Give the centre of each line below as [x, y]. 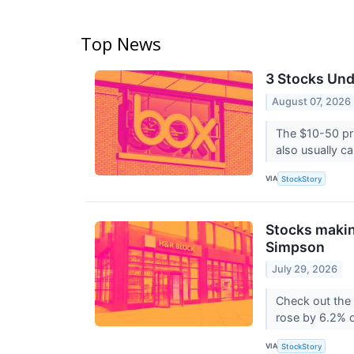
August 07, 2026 [312, 101]
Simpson [295, 247]
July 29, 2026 [305, 269]
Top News [121, 44]
